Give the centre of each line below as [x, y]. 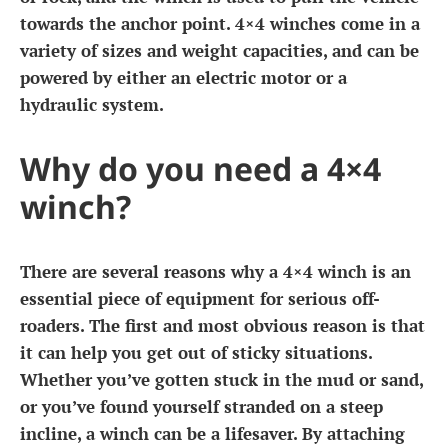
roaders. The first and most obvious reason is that [222, 326]
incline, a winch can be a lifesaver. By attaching [212, 434]
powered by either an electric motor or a [183, 78]
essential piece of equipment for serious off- [200, 299]
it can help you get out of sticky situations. [196, 353]
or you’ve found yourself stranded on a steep [201, 407]
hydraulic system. [92, 105]
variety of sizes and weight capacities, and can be [219, 51]
